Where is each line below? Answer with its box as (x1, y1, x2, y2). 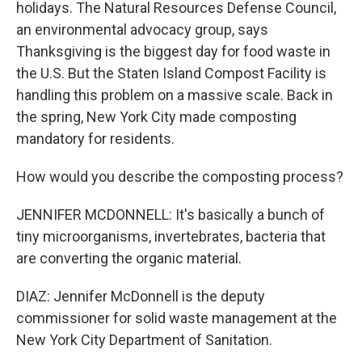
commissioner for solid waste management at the (16, 309, 337, 326)
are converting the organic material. (16, 250, 242, 267)
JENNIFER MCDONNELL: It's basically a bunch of (16, 206, 325, 223)
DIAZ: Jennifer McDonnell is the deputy (16, 288, 265, 305)
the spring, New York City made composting (16, 108, 297, 125)
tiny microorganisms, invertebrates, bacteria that (16, 228, 326, 245)
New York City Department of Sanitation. (16, 331, 272, 348)
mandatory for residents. (16, 130, 175, 147)
